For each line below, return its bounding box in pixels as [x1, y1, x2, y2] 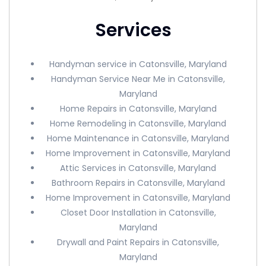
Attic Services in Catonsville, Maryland [60, 162, 217, 174]
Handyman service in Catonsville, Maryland [49, 58, 227, 70]
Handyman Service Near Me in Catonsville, [51, 73, 226, 85]
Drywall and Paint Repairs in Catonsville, [57, 236, 220, 248]
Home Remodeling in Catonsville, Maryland [50, 118, 227, 129]
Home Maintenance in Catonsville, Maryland [47, 132, 230, 144]
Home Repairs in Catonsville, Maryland [59, 103, 217, 115]
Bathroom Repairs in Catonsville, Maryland [51, 177, 225, 189]
